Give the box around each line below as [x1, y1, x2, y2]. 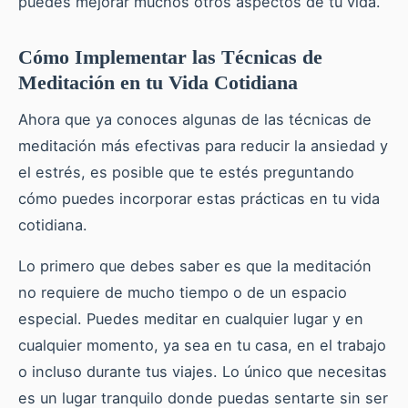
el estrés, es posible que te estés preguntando [18, 163, 354, 182]
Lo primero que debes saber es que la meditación [18, 257, 372, 276]
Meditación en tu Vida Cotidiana [18, 70, 298, 94]
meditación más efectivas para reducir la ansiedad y [18, 137, 388, 156]
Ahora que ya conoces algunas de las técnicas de [18, 110, 372, 129]
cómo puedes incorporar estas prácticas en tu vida [18, 189, 380, 209]
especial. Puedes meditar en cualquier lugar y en [18, 310, 363, 329]
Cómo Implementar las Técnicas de [18, 45, 322, 68]
